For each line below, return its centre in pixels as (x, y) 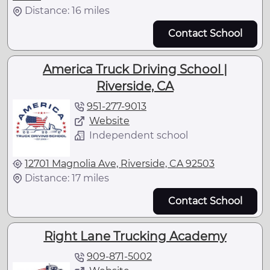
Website (109, 121)
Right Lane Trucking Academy (135, 236)
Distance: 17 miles (67, 178)
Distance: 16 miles (67, 11)
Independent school (139, 135)
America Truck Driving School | (135, 69)
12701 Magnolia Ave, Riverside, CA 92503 (120, 163)
